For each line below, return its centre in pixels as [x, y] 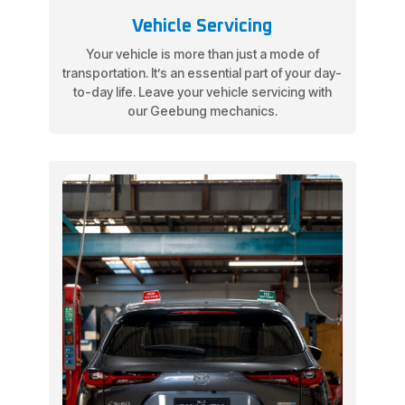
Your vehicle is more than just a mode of [202, 54]
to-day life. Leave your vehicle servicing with [202, 92]
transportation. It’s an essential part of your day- [202, 73]
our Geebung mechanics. [202, 111]
